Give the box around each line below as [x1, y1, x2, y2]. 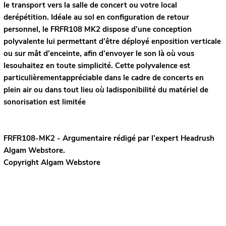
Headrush [180, 133, 214, 143]
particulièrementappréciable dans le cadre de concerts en [3, 72, 204, 83]
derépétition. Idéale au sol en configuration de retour [3, 12, 189, 22]
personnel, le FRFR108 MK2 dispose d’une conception [3, 24, 192, 34]
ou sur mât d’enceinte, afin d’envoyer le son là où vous [3, 48, 194, 59]
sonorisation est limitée [3, 96, 86, 107]
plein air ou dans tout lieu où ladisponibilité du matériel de [3, 84, 208, 95]
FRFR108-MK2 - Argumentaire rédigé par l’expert [3, 133, 181, 143]
